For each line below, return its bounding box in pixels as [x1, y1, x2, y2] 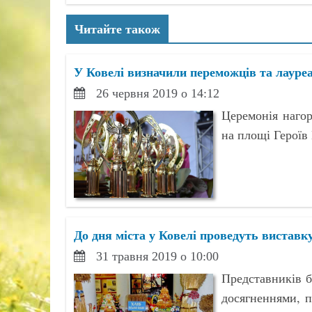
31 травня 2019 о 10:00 [95, 249, 219, 263]
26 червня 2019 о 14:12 [95, 86, 219, 100]
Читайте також [74, 19, 160, 38]
